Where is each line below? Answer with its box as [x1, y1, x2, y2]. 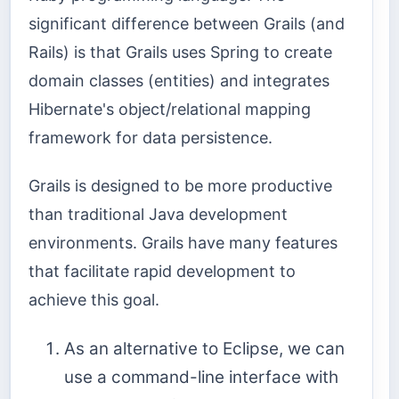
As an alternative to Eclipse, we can [64, 338, 345, 359]
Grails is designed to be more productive [28, 176, 332, 195]
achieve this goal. [28, 290, 159, 309]
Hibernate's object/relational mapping [28, 99, 311, 118]
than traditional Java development [28, 205, 288, 224]
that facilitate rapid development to [28, 262, 296, 281]
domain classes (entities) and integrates [28, 70, 330, 90]
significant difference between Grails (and [28, 13, 345, 33]
